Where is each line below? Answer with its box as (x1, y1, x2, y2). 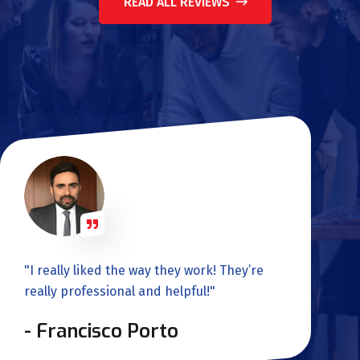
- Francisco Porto (24, 318, 178, 345)
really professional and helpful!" (24, 284, 215, 300)
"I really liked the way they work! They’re (24, 263, 264, 279)
